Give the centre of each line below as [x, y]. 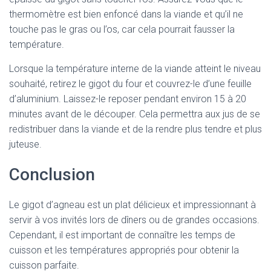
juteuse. [25, 144]
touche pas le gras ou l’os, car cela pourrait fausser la [122, 29]
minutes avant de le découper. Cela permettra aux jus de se [135, 114]
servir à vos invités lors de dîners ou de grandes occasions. [134, 220]
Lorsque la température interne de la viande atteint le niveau [135, 69]
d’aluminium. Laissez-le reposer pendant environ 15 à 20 [128, 99]
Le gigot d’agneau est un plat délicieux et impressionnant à [132, 205]
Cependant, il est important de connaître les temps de [122, 235]
